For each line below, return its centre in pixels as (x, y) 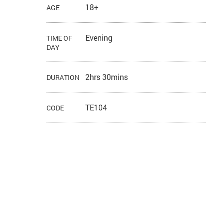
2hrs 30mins (107, 77)
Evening (99, 38)
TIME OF (60, 38)
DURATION (63, 77)
